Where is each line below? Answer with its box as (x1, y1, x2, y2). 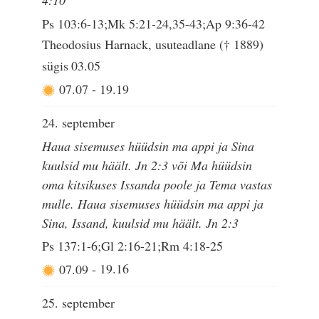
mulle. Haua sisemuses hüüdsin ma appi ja (42, 194, 264, 212)
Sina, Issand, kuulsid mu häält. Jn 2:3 (42, 214, 239, 231)
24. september (42, 114, 115, 132)
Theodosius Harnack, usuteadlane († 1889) (42, 35, 264, 53)
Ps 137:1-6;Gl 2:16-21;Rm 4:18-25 (42, 237, 224, 255)
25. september (42, 294, 115, 312)
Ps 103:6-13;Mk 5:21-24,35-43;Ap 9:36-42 (42, 14, 266, 32)
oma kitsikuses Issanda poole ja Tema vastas (42, 175, 273, 193)
